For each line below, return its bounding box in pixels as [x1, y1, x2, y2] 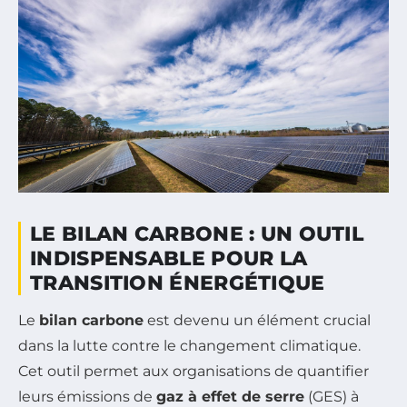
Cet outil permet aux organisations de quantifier [18, 362, 369, 381]
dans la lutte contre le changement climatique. [18, 337, 361, 355]
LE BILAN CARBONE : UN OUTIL [30, 222, 364, 247]
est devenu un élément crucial [144, 312, 371, 330]
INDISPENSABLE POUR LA [30, 246, 308, 272]
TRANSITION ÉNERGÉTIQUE [30, 271, 325, 296]
